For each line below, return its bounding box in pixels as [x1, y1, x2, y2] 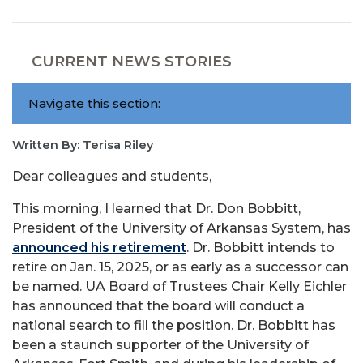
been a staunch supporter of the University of [12, 336, 309, 352]
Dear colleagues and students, [12, 168, 211, 184]
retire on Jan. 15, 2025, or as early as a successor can [12, 258, 348, 275]
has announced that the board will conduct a [12, 297, 305, 314]
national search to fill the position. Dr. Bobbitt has [12, 317, 335, 333]
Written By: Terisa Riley [12, 137, 153, 152]
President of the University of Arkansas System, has [12, 220, 351, 236]
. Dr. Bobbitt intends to [186, 239, 335, 255]
